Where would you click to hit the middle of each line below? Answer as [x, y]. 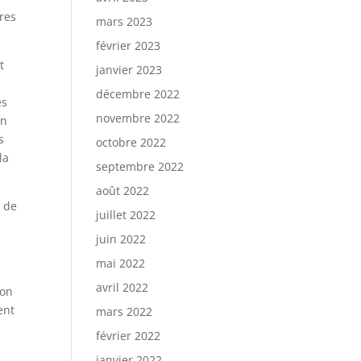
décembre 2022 [138, 94]
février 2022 [129, 336]
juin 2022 [121, 239]
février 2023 [129, 46]
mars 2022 [124, 311]
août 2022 [123, 191]
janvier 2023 [129, 70]
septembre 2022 [140, 166]
